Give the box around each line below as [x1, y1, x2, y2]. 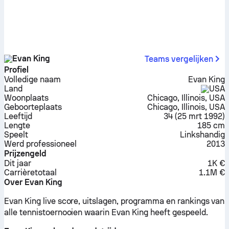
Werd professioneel [4, 139, 77, 149]
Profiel [4, 65, 29, 75]
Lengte [4, 121, 30, 130]
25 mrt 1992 [177, 111, 223, 121]
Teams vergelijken [144, 54, 213, 64]
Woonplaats [4, 93, 49, 103]
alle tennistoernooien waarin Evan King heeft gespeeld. [4, 208, 208, 217]
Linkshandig [180, 130, 225, 140]
